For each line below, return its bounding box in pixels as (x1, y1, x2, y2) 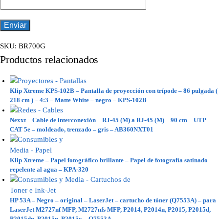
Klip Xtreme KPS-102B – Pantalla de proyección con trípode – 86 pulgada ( (10, 87, 218, 95)
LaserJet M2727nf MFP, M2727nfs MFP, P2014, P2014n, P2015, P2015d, (10, 206, 211, 214)
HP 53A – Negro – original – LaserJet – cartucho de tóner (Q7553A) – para (10, 197, 216, 204)
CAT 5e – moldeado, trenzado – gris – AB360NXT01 (10, 126, 153, 133)
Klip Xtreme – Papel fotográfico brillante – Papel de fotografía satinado (10, 156, 208, 164)
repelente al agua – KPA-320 (10, 166, 88, 174)
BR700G (19, 42, 45, 50)
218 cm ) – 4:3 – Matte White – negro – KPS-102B (10, 96, 147, 104)
